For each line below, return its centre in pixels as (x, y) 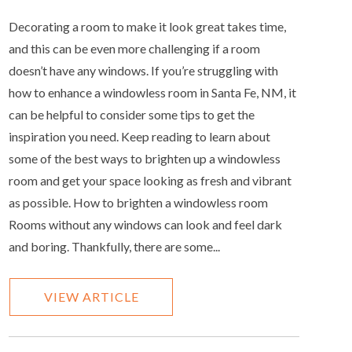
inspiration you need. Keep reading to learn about (140, 137)
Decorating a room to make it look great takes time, (148, 27)
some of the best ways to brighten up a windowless (145, 159)
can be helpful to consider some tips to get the (132, 115)
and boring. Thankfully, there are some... (115, 247)
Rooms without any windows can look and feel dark (146, 225)
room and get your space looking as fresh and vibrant (150, 181)
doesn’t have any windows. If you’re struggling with (144, 71)
